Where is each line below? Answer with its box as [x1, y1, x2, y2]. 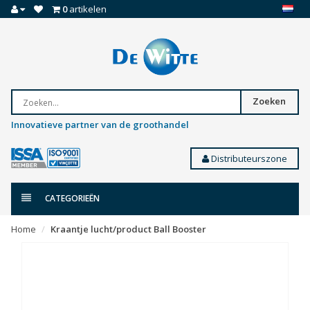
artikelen [67, 3, 107, 15]
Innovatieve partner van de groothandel [11, 118, 189, 131]
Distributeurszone [209, 152, 287, 165]
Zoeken [253, 95, 286, 108]
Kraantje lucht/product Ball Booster [51, 223, 206, 236]
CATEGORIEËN [45, 192, 100, 205]
